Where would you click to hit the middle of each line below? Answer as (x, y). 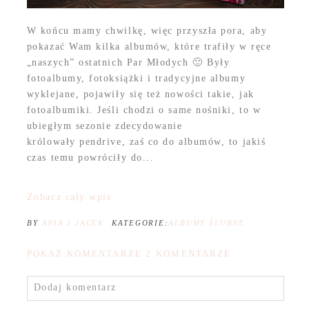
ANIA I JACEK (73, 222)
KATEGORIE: (140, 222)
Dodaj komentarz (75, 287)
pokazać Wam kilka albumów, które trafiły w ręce (149, 46)
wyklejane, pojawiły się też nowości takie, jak (140, 94)
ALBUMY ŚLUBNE (207, 222)
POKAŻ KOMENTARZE (86, 253)
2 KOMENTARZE (189, 253)
